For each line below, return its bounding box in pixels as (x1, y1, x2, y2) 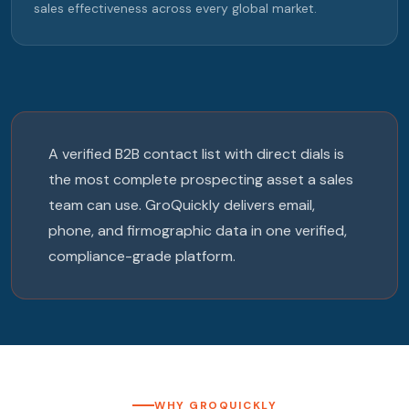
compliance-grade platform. (48, 246, 236, 267)
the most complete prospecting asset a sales (48, 170, 353, 190)
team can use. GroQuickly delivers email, (48, 195, 315, 215)
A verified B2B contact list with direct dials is (48, 144, 344, 164)
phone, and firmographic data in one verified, (48, 221, 347, 241)
